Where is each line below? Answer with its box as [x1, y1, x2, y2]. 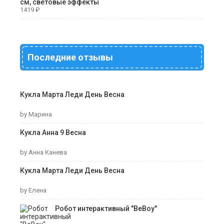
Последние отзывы [27, 51, 113, 62]
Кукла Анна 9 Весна [20, 128, 86, 136]
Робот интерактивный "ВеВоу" [55, 204, 157, 212]
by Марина [20, 110, 52, 118]
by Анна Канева [20, 148, 67, 156]
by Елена [20, 186, 46, 194]
